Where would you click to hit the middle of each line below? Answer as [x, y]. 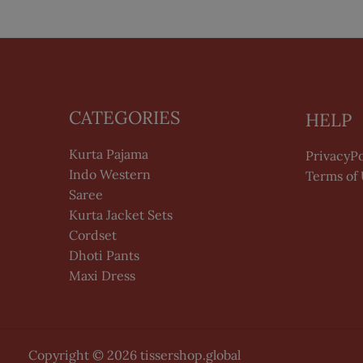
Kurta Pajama [109, 154]
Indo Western [110, 174]
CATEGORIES [124, 118]
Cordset [93, 235]
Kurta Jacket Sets [121, 214]
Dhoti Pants [104, 255]
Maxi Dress [102, 275]
